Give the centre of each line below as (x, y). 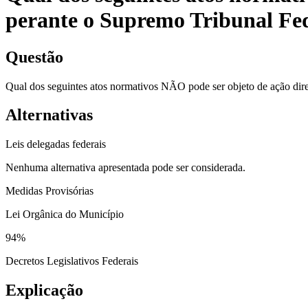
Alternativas (49, 115)
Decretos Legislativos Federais (72, 261)
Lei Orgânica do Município (65, 214)
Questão (34, 57)
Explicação (44, 290)
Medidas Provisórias (49, 191)
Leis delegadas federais (56, 144)
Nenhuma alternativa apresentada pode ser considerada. (125, 168)
